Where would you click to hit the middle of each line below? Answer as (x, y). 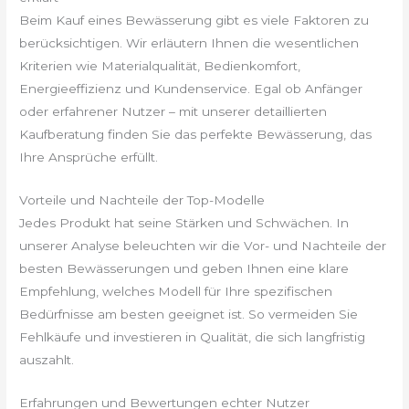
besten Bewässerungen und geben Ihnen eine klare (184, 268)
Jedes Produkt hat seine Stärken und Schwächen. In (184, 222)
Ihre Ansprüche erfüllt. (89, 157)
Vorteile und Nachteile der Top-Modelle (142, 199)
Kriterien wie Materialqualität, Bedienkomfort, (160, 66)
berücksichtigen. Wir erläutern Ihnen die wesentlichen (189, 43)
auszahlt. (47, 359)
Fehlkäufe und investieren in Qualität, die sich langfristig (193, 336)
